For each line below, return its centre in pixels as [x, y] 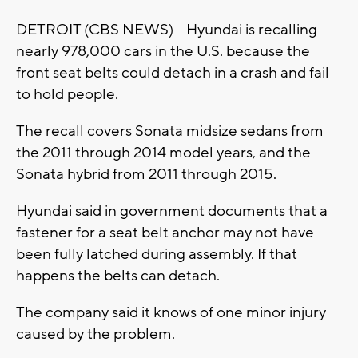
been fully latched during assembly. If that [157, 255]
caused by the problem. [95, 334]
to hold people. [67, 95]
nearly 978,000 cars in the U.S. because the [163, 52]
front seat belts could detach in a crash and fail [173, 73]
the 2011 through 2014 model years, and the [163, 153]
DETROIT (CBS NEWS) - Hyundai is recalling [167, 30]
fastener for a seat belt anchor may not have [165, 233]
